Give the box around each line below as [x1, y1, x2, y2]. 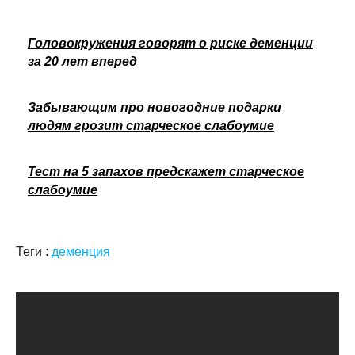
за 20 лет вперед [28, 54, 137, 68]
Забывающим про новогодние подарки [28, 100, 281, 114]
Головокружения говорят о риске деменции [28, 36, 313, 50]
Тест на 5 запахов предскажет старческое [28, 164, 304, 178]
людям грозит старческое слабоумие [28, 118, 274, 132]
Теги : [16, 244, 52, 258]
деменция [52, 244, 110, 258]
